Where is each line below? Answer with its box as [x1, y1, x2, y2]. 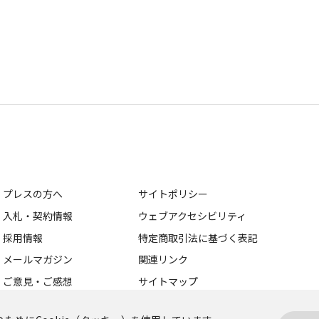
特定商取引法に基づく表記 [138, 230, 258, 245]
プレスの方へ [3, 187, 63, 202]
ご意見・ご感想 [3, 274, 73, 289]
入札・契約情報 [3, 208, 73, 223]
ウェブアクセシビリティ [138, 208, 246, 223]
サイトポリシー [138, 187, 208, 202]
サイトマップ [138, 274, 198, 289]
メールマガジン [3, 252, 73, 267]
